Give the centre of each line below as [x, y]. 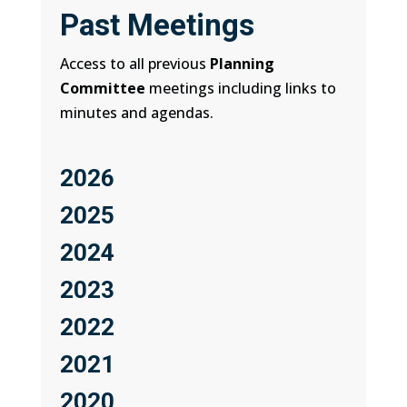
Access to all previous [135, 63]
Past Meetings [158, 25]
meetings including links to [243, 88]
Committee [105, 88]
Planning [243, 63]
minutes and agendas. [137, 112]
